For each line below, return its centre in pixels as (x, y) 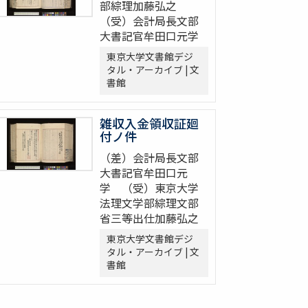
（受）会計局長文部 (149, 21)
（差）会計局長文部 (149, 158)
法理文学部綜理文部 (149, 203)
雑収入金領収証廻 (149, 123)
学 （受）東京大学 (149, 188)
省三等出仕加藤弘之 (149, 218)
